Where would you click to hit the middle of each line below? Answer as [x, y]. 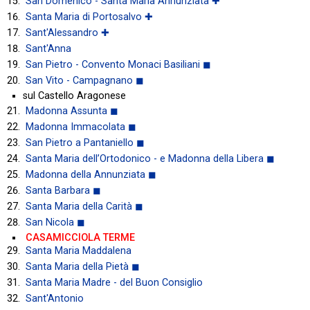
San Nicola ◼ [55, 222]
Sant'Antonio [55, 298]
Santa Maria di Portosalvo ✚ [89, 17]
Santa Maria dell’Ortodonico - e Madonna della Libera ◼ [150, 158]
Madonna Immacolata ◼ [81, 127]
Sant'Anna [48, 48]
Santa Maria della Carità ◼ [84, 206]
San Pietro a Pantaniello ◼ [85, 143]
